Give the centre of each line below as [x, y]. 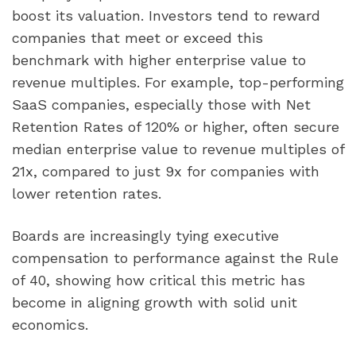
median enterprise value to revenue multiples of [178, 149]
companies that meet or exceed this [137, 38]
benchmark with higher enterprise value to [159, 60]
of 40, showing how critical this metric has [159, 281]
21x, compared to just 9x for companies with [166, 172]
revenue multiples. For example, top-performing [178, 83]
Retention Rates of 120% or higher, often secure [176, 127]
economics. [50, 325]
